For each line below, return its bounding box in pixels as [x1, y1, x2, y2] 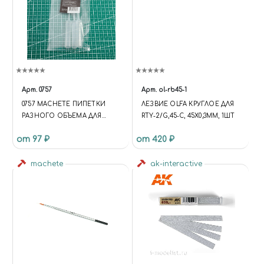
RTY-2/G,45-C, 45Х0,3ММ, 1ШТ [141, 113, 235, 120]
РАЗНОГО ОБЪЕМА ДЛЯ [22, 113, 102, 120]
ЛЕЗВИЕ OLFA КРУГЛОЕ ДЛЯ [141, 101, 235, 108]
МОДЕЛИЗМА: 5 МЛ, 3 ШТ [22, 124, 105, 131]
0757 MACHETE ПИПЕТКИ [22, 101, 105, 108]
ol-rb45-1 [159, 87, 187, 94]
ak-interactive [146, 160, 204, 169]
